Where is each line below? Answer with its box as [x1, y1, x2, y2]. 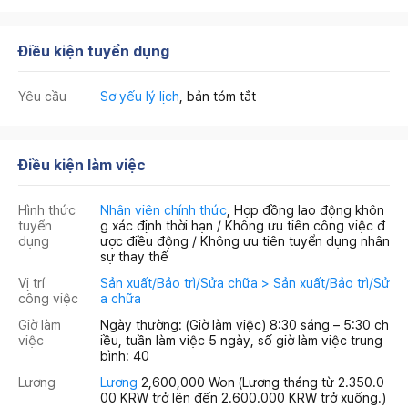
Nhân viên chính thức [100, 202, 227, 218]
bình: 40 [100, 348, 149, 363]
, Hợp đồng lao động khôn [227, 202, 384, 218]
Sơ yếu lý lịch [100, 88, 179, 104]
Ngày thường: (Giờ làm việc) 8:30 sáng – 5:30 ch [100, 317, 389, 332]
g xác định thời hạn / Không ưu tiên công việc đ [100, 218, 385, 233]
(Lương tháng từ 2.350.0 [239, 374, 384, 390]
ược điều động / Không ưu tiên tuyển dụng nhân [100, 233, 390, 249]
